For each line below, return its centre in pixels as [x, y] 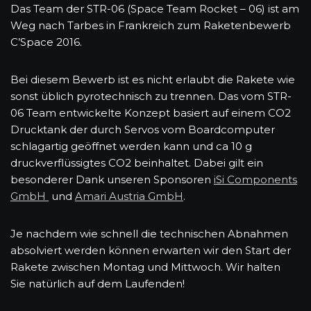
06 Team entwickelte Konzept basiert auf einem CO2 [151, 112]
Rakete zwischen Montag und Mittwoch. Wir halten [145, 267]
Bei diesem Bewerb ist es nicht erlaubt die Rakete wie [153, 79]
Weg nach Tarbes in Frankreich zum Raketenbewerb [151, 25]
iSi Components [255, 179]
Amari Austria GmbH [129, 196]
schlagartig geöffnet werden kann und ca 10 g [131, 146]
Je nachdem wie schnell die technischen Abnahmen [149, 233]
